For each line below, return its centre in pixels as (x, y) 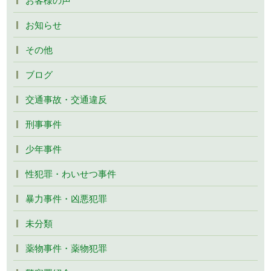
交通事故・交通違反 (67, 99)
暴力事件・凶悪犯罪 (67, 198)
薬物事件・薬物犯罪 (67, 248)
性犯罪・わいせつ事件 (71, 174)
